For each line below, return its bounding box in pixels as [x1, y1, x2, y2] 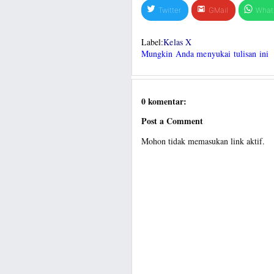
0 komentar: [141, 94, 187, 108]
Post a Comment [141, 114, 203, 128]
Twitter [158, 6, 181, 15]
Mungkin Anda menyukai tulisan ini [141, 48, 269, 60]
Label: [141, 36, 164, 48]
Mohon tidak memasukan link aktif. [141, 135, 265, 147]
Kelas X [163, 36, 192, 48]
